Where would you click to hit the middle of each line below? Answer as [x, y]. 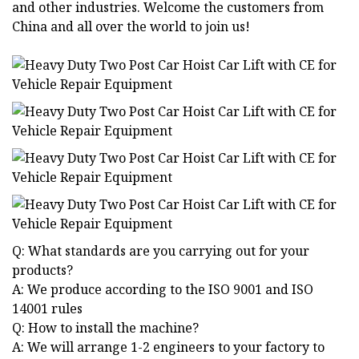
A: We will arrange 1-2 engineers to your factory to [168, 347]
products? [42, 270]
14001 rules [47, 309]
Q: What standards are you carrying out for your [161, 251]
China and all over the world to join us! [131, 27]
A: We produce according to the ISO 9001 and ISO [163, 290]
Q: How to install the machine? [105, 328]
